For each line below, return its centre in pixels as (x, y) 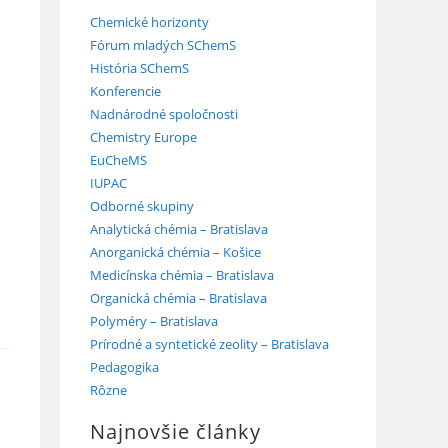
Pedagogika (124, 367)
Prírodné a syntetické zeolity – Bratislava (209, 344)
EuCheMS (118, 160)
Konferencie (125, 91)
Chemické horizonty (149, 22)
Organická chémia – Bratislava (178, 298)
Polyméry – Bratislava (154, 321)
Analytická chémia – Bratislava (179, 229)
